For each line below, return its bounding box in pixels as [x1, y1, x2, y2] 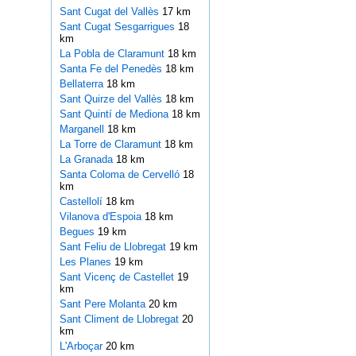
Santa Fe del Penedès [59, 63, 165, 75]
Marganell [59, 123, 107, 136]
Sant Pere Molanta [59, 298, 149, 311]
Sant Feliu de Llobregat [59, 241, 169, 253]
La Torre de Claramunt [59, 138, 164, 151]
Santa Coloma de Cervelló [59, 168, 183, 181]
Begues [59, 226, 98, 238]
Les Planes [59, 256, 114, 269]
